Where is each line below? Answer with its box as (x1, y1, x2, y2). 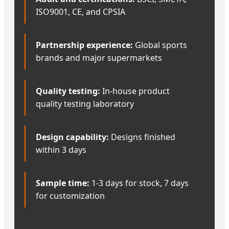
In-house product (100, 85, 170, 97)
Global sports (133, 39, 187, 51)
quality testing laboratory (36, 98, 134, 109)
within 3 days (36, 144, 86, 155)
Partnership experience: (36, 39, 133, 51)
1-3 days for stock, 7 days (89, 177, 189, 189)
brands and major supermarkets (36, 52, 162, 63)
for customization (36, 190, 105, 201)
